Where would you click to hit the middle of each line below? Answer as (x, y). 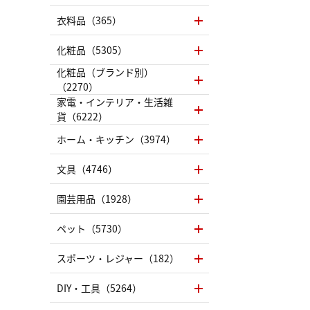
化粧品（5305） (92, 49)
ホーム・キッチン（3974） (116, 139)
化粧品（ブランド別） (105, 72)
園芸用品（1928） (97, 198)
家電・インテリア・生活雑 (115, 102)
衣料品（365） (89, 20)
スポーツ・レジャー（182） (118, 258)
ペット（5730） (92, 228)
